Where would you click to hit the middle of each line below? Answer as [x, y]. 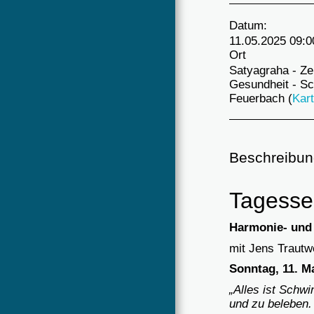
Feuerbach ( [261, 98]
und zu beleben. [271, 304]
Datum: [248, 25]
